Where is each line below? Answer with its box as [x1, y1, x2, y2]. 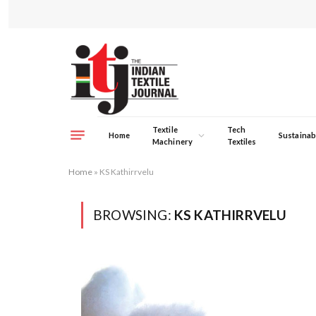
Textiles [226, 136, 257, 146]
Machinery [152, 136, 193, 146]
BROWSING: [93, 207, 174, 223]
